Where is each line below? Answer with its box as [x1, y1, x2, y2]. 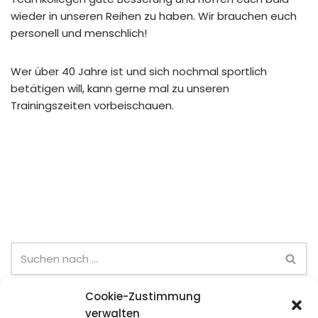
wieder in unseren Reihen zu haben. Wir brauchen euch [11, 8, 297, 23]
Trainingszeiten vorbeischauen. [11, 97, 174, 113]
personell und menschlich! [11, 25, 147, 40]
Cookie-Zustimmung [85, 289, 201, 304]
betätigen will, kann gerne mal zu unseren [11, 80, 229, 96]
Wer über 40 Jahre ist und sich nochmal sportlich [11, 63, 267, 79]
